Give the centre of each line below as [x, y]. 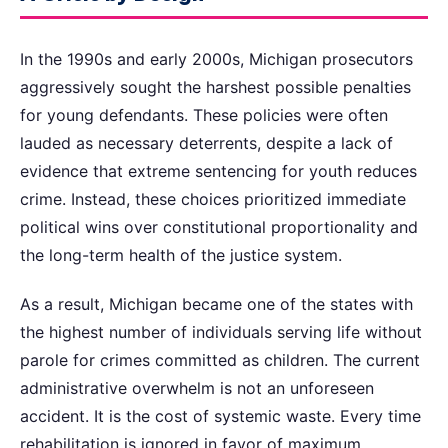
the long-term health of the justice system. [181, 254]
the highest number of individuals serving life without [221, 331]
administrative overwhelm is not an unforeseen [197, 387]
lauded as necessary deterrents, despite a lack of [206, 142]
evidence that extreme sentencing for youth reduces [218, 170]
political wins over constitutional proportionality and [219, 226]
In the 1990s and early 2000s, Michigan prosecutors [216, 58]
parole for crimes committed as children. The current [220, 359]
